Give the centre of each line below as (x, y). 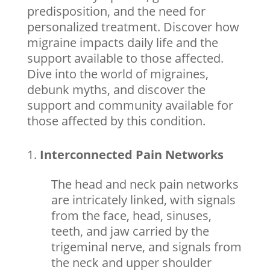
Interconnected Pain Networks (131, 154)
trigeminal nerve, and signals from (146, 246)
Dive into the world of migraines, (118, 74)
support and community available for (130, 105)
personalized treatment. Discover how (133, 27)
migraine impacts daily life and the (122, 42)
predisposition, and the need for (116, 11)
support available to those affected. (125, 58)
